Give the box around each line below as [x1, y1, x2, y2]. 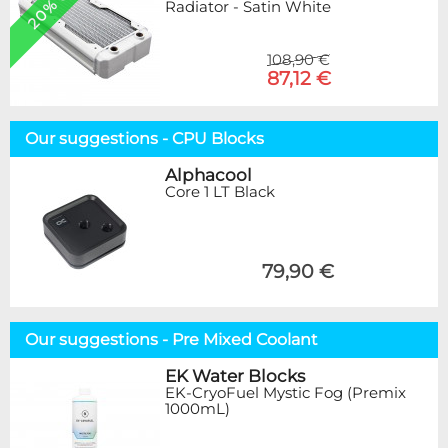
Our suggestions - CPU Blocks [25, 128, 264, 148]
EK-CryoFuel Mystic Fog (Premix [165, 382, 406, 402]
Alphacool [165, 164, 252, 185]
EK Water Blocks [165, 365, 305, 386]
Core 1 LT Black [165, 181, 275, 201]
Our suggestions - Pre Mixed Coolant [25, 329, 318, 349]
